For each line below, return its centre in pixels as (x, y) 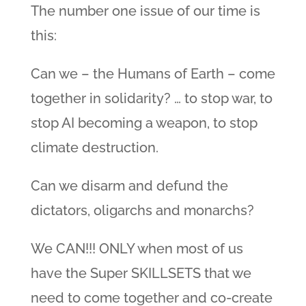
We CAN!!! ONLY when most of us (137, 249)
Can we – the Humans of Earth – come (153, 74)
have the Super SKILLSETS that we (141, 274)
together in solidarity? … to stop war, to (151, 99)
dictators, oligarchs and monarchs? (142, 211)
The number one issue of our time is (145, 11)
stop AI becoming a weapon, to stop (144, 123)
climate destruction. (94, 148)
